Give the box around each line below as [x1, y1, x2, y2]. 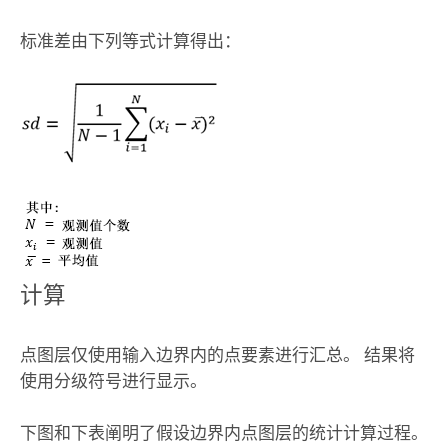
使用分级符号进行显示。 [19, 370, 207, 391]
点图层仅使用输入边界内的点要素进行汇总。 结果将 [19, 344, 415, 365]
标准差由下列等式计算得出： [19, 30, 241, 51]
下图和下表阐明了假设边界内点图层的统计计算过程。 [19, 422, 428, 443]
